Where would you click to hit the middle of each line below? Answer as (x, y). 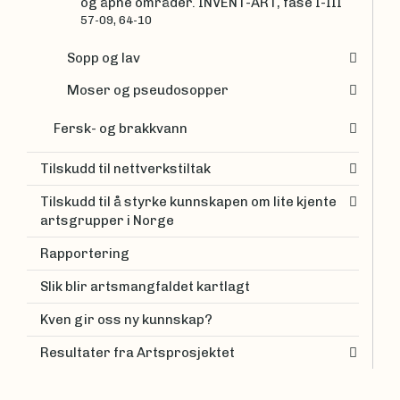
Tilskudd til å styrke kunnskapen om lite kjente (188, 201)
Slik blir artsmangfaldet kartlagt (145, 286)
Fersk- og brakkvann (121, 129)
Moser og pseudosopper (148, 90)
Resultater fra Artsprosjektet (137, 352)
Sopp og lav (104, 58)
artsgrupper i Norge (107, 220)
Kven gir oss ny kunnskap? (126, 319)
